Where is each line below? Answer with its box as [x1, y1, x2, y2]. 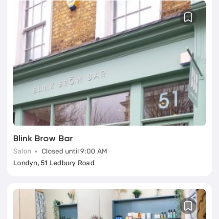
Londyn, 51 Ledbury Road [13, 159, 94, 168]
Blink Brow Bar [13, 134, 73, 144]
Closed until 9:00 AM [42, 147, 108, 156]
